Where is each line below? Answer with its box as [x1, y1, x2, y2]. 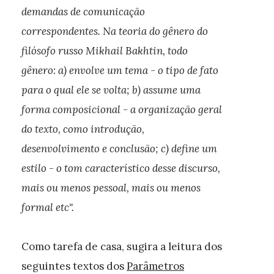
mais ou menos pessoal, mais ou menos [21, 181, 201, 194]
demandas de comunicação [21, 5, 145, 18]
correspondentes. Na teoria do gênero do [21, 24, 208, 38]
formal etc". [21, 201, 74, 214]
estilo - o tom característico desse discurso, [21, 161, 220, 175]
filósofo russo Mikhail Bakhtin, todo [21, 44, 188, 57]
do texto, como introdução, [21, 122, 144, 136]
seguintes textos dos [21, 259, 127, 273]
